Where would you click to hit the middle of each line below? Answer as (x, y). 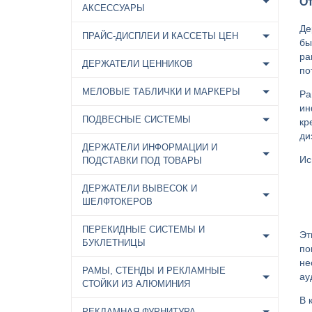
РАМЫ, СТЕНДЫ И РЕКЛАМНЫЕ (154, 271)
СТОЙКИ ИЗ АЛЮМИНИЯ (136, 284)
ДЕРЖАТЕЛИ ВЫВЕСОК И (140, 188)
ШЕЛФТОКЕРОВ (117, 202)
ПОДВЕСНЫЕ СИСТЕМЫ (136, 119)
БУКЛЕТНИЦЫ (114, 243)
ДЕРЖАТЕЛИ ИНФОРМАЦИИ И (150, 147)
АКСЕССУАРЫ (114, 8)
